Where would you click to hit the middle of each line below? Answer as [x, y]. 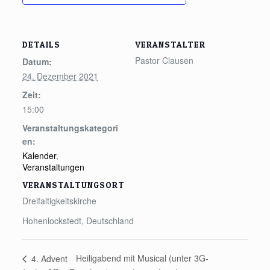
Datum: [37, 61]
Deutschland [110, 221]
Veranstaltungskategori [70, 128]
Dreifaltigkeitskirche [59, 201]
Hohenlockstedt [52, 221]
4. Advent [48, 258]
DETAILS [41, 44]
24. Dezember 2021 [60, 76]
